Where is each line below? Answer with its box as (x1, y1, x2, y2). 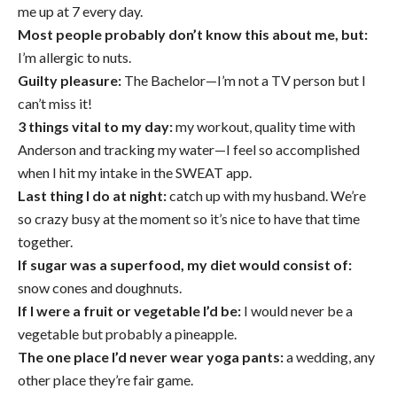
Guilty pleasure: (18, 72, 121, 90)
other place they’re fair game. (18, 371, 193, 389)
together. (18, 233, 73, 251)
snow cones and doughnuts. (18, 279, 182, 297)
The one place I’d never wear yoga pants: (18, 348, 284, 366)
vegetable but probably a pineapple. (18, 325, 237, 343)
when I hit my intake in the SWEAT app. (18, 164, 252, 182)
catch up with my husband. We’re (167, 187, 366, 205)
